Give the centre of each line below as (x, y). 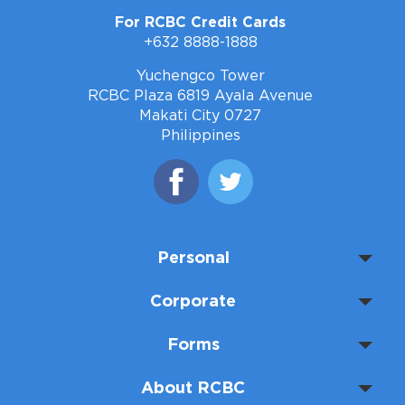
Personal (193, 259)
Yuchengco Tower (200, 76)
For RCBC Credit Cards (200, 23)
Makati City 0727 (200, 116)
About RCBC (193, 389)
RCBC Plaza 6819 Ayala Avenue (200, 96)
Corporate (193, 302)
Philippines (200, 136)
